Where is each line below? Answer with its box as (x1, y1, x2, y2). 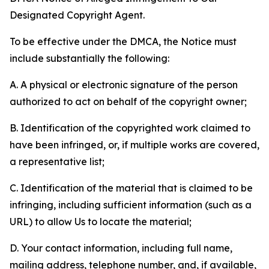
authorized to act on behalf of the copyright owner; (10, 95, 247, 107)
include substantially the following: (10, 52, 169, 64)
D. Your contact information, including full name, (10, 242, 232, 254)
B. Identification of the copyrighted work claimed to (10, 122, 250, 134)
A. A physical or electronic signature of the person (10, 79, 238, 91)
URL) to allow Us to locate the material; (10, 216, 192, 228)
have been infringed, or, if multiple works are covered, (10, 139, 259, 151)
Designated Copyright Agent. (10, 9, 145, 21)
